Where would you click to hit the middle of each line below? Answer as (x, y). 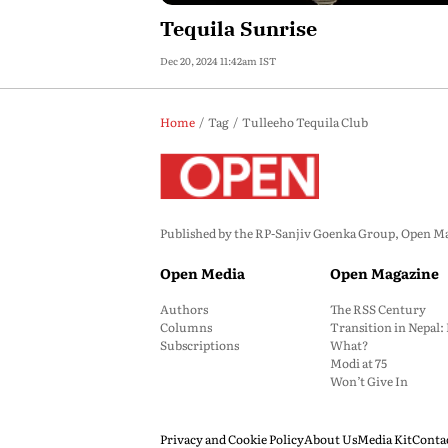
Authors (184, 309)
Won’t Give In (369, 381)
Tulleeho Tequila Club (305, 122)
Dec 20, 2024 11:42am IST (218, 60)
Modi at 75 (358, 363)
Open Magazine (384, 273)
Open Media (202, 273)
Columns (186, 327)
